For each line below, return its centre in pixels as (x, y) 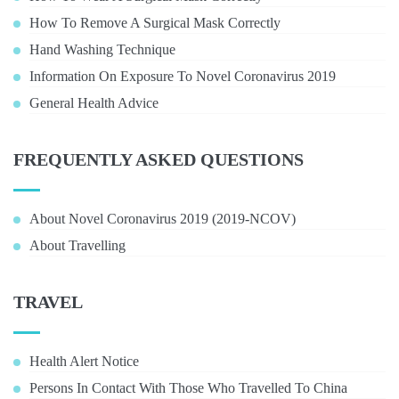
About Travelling (77, 245)
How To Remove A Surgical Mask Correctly (155, 23)
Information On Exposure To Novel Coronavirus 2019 (183, 76)
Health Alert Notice (84, 361)
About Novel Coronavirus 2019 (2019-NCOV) (163, 219)
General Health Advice (94, 103)
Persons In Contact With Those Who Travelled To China (188, 388)
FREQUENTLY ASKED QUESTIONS (159, 159)
